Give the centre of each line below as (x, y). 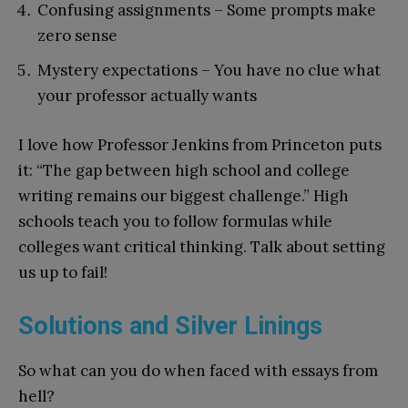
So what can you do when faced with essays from (198, 370)
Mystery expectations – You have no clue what (209, 70)
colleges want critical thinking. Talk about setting (202, 246)
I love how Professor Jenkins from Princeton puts (200, 144)
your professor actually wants (147, 95)
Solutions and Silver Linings (170, 326)
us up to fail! (63, 272)
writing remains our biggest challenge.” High (184, 195)
